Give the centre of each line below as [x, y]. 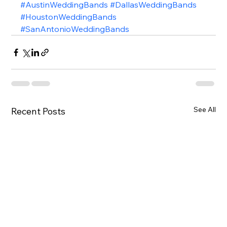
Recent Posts [39, 111]
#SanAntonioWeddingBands [75, 29]
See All [204, 110]
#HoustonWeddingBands [69, 17]
